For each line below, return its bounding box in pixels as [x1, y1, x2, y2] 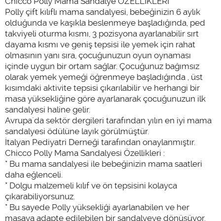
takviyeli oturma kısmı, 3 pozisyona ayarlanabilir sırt [5, 28, 199, 38]
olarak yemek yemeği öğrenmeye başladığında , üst [5, 72, 203, 82]
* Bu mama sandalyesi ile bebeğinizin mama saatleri [5, 158, 202, 169]
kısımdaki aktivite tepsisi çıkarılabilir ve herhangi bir [5, 82, 200, 93]
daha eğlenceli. [5, 169, 63, 180]
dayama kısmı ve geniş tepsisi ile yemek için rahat [5, 39, 195, 49]
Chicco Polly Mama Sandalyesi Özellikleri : [5, 147, 165, 158]
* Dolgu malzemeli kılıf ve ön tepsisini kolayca [5, 180, 177, 190]
